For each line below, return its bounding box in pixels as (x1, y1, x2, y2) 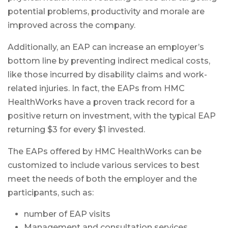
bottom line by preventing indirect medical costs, (8, 55, 210, 66)
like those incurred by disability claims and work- (8, 69, 207, 79)
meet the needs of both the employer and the (8, 174, 197, 184)
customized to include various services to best (8, 160, 199, 170)
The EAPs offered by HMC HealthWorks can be (8, 146, 202, 156)
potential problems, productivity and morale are (8, 6, 205, 16)
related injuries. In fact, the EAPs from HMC (8, 83, 185, 93)
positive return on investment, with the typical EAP (8, 110, 216, 121)
